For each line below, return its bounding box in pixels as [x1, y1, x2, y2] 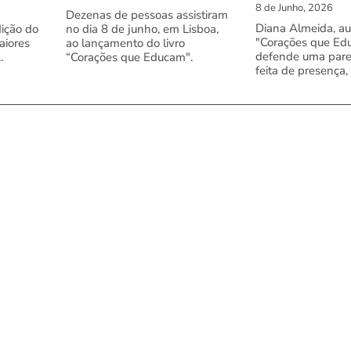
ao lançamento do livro [66, 34, 185, 51]
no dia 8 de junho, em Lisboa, [66, 20, 219, 37]
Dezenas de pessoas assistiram [66, 6, 228, 23]
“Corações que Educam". [66, 49, 193, 65]
